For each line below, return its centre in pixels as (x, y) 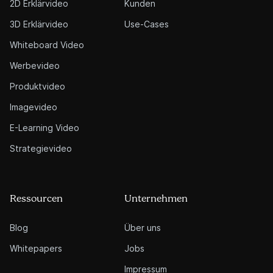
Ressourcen (36, 199)
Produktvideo (37, 86)
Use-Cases (147, 24)
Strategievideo (41, 148)
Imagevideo (34, 107)
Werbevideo (35, 65)
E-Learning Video (44, 127)
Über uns (143, 227)
